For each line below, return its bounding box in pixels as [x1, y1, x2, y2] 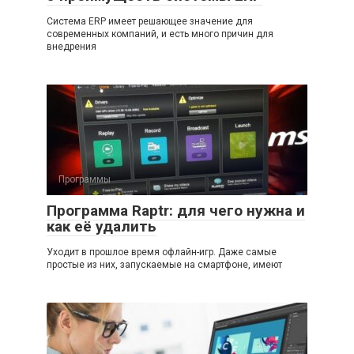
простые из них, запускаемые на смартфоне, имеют [47, 259, 282, 271]
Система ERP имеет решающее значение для [47, 16, 253, 28]
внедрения [47, 41, 96, 53]
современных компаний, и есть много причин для [47, 28, 273, 40]
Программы [58, 174, 111, 186]
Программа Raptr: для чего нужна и [47, 201, 305, 220]
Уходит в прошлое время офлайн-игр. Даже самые [47, 247, 277, 258]
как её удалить [47, 217, 156, 236]
